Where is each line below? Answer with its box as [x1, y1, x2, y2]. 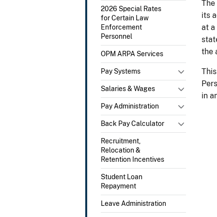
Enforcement [101, 23, 142, 31]
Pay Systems [101, 67, 140, 75]
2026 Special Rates [101, 4, 161, 13]
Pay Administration [101, 102, 159, 110]
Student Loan [101, 172, 142, 181]
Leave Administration [101, 199, 166, 207]
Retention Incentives [101, 155, 164, 163]
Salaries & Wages [101, 84, 155, 93]
